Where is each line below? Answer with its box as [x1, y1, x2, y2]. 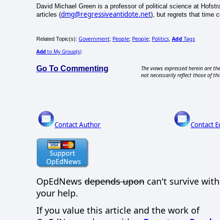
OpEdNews [36, 175, 84, 188]
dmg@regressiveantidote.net [61, 10, 151, 19]
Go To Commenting [36, 64, 109, 73]
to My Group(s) [46, 48, 82, 55]
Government [79, 35, 110, 43]
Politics [152, 35, 169, 43]
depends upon [84, 175, 144, 188]
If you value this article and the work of [36, 204, 199, 217]
